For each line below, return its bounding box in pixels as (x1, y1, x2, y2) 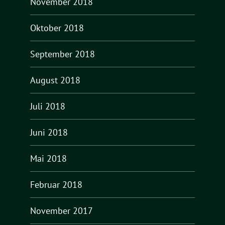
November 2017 (30, 204, 93, 216)
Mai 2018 (30, 152, 67, 164)
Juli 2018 (30, 100, 65, 112)
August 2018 (30, 74, 80, 86)
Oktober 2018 (30, 22, 84, 34)
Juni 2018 (30, 126, 68, 138)
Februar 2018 (30, 178, 82, 190)
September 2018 (30, 48, 95, 60)
